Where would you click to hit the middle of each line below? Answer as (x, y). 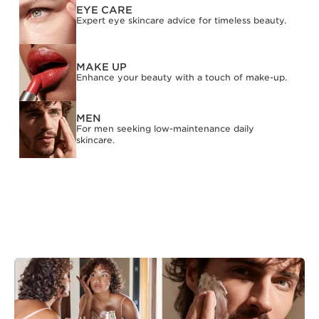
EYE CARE (104, 10)
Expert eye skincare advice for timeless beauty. (181, 20)
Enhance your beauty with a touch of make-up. (182, 77)
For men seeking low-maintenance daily (165, 129)
